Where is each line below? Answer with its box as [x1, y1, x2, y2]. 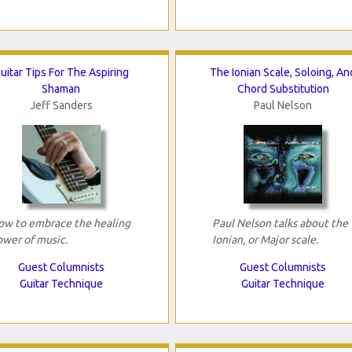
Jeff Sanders [29, 99, 93, 112]
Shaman [42, 82, 81, 96]
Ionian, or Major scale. [211, 233, 318, 247]
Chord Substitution [236, 82, 329, 96]
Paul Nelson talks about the [211, 217, 348, 230]
